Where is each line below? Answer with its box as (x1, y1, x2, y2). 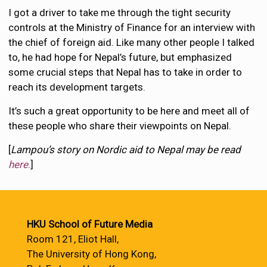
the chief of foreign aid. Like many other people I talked (8, 36, 255, 48)
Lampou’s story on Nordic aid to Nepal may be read (11, 143, 241, 156)
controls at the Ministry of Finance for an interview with (8, 21, 256, 33)
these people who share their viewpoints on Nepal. (8, 119, 232, 132)
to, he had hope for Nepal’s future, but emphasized (8, 51, 232, 63)
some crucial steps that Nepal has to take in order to (8, 66, 243, 78)
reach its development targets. (8, 80, 146, 93)
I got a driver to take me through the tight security (8, 6, 231, 18)
